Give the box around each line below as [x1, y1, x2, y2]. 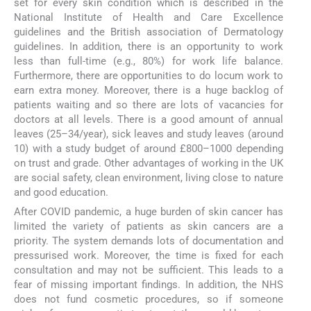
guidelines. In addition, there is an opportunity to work [14, 40, 283, 53]
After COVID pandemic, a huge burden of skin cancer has [14, 205, 283, 218]
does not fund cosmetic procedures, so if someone [14, 292, 283, 305]
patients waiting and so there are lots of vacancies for [14, 98, 283, 111]
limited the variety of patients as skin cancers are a [14, 219, 283, 233]
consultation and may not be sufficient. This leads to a [14, 263, 283, 276]
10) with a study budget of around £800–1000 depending [14, 142, 283, 155]
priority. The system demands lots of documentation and [14, 234, 283, 247]
